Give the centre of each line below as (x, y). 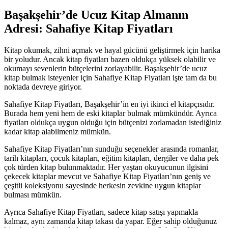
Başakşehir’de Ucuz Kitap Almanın (96, 15)
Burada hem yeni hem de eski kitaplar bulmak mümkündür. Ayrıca (110, 113)
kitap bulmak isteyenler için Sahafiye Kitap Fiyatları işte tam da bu (110, 77)
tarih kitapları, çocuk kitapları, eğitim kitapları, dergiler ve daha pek (111, 158)
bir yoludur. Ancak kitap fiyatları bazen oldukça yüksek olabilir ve (110, 59)
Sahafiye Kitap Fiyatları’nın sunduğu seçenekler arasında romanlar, (111, 149)
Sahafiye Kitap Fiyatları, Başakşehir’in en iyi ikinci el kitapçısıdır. (109, 104)
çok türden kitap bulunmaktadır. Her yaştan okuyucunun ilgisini (106, 167)
